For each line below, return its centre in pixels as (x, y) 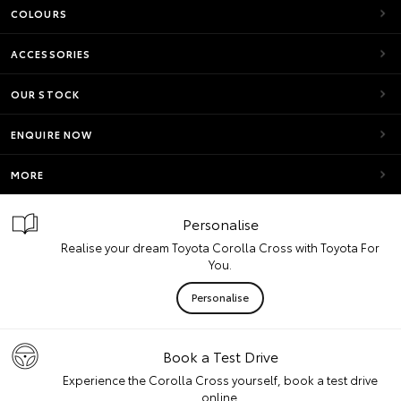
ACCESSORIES (51, 54)
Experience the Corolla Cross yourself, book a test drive (220, 380)
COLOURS (39, 13)
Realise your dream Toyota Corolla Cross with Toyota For (220, 247)
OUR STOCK (45, 94)
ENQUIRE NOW (52, 134)
